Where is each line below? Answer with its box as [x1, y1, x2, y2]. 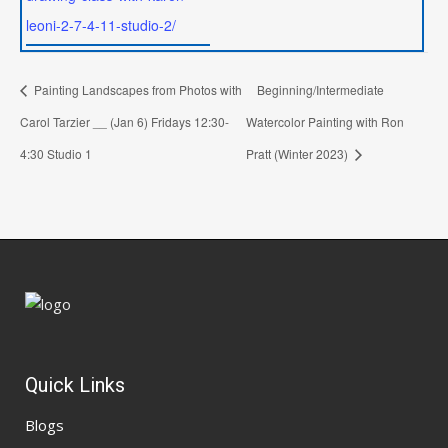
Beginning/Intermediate [256, 81, 384, 99]
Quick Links [25, 372, 125, 397]
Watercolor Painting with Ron [245, 112, 404, 130]
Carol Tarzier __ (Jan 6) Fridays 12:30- [20, 112, 229, 130]
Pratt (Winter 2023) [245, 144, 351, 162]
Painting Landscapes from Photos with [31, 81, 242, 99]
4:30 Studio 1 [20, 144, 92, 162]
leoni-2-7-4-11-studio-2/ [26, 15, 177, 36]
